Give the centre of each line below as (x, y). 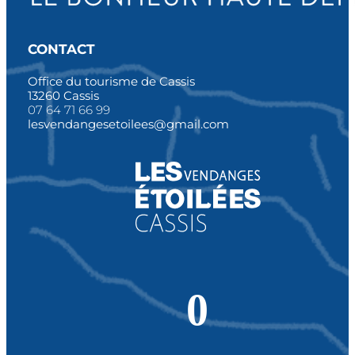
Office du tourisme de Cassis (111, 81)
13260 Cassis (63, 95)
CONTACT (61, 49)
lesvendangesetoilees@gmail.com (128, 124)
